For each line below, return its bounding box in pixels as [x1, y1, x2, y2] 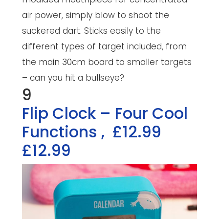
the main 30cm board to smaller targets [22, 56, 192, 68]
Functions [22, 120, 101, 143]
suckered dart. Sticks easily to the [22, 24, 161, 37]
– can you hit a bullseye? [22, 71, 124, 84]
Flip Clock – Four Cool [22, 102, 188, 124]
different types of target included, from [22, 40, 187, 52]
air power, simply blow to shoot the [22, 9, 169, 21]
